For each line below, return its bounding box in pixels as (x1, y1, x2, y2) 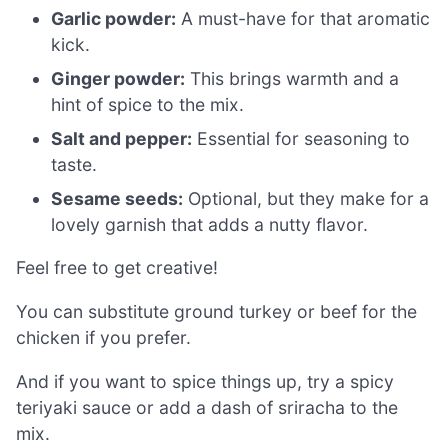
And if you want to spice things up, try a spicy (16, 370, 394, 392)
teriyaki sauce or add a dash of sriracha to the (16, 396, 398, 418)
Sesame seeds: (51, 187, 184, 209)
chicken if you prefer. (16, 326, 191, 348)
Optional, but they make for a (183, 187, 430, 209)
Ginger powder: (51, 67, 186, 89)
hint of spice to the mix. (51, 93, 245, 115)
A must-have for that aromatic (176, 7, 431, 29)
